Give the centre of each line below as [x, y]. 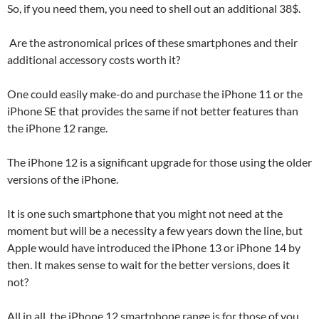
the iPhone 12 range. [59, 128]
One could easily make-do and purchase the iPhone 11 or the [155, 94]
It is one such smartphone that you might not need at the [145, 213]
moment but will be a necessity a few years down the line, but [155, 230]
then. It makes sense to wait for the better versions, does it [148, 265]
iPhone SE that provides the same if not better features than [153, 111]
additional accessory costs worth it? [95, 59]
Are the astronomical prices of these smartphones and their [152, 42]
